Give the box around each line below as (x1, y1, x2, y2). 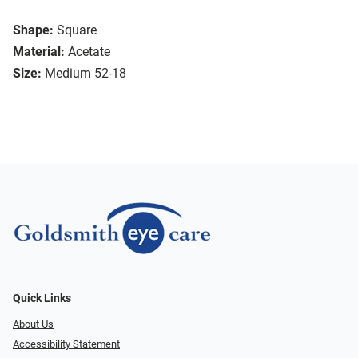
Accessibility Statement (13, 337, 120, 350)
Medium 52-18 (45, 66, 126, 82)
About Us (13, 318, 54, 331)
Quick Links (13, 292, 71, 306)
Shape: (13, 22, 54, 38)
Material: (13, 44, 65, 60)
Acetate (68, 44, 110, 60)
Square (57, 22, 97, 38)
